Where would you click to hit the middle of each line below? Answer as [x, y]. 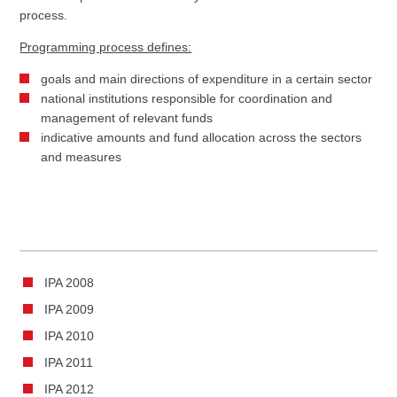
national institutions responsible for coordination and [187, 98]
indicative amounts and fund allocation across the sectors [202, 137]
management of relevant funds [127, 118]
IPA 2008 [70, 283]
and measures [82, 157]
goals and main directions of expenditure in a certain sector [207, 79]
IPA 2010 [70, 336]
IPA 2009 [70, 309]
